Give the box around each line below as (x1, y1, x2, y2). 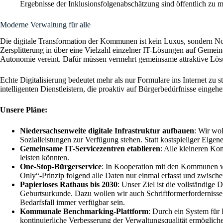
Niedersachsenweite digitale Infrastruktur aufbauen (20, 126, 194, 135)
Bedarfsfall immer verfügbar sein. (20, 198, 125, 207)
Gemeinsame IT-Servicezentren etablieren (20, 144, 160, 153)
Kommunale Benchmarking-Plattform (20, 207, 148, 216)
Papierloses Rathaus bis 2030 (20, 180, 117, 189)
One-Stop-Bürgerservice (20, 162, 102, 171)
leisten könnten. (20, 153, 69, 162)
